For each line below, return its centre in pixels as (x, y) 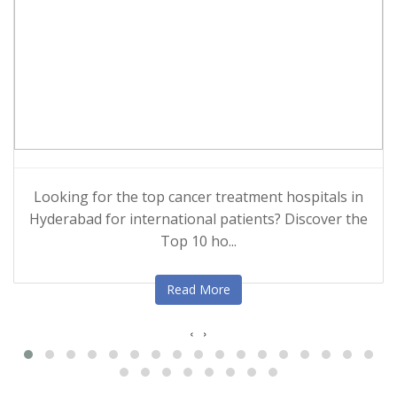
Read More (198, 289)
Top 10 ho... (198, 241)
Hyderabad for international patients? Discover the (198, 218)
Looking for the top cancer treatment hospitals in (198, 196)
